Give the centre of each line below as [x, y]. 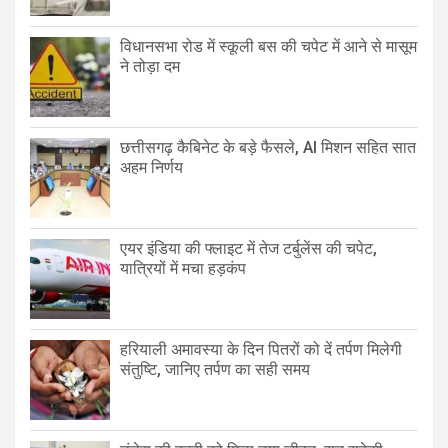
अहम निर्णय [151, 167]
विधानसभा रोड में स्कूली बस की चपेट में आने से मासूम [268, 46]
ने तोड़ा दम [150, 66]
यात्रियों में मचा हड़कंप [183, 268]
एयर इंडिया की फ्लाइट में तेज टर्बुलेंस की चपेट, [248, 248]
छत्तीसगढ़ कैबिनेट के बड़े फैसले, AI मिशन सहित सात [268, 147]
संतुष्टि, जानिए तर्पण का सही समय [215, 369]
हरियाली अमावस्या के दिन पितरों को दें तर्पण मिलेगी [261, 349]
